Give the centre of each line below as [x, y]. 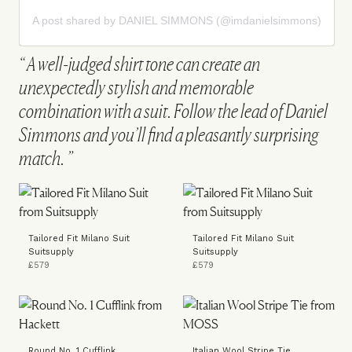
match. [42, 158]
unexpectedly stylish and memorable [136, 87]
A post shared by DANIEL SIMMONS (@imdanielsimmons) [177, 20]
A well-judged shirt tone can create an [142, 64]
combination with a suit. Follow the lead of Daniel [173, 111]
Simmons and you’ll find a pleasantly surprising [169, 134]
